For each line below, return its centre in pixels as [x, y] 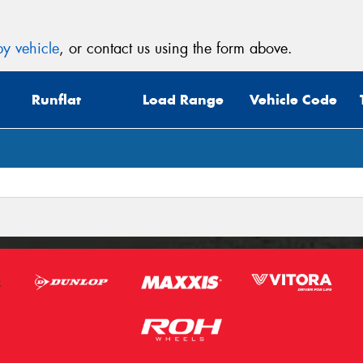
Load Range [183, 100]
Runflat [56, 100]
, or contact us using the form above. [176, 48]
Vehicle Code [293, 100]
